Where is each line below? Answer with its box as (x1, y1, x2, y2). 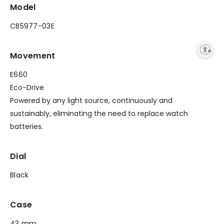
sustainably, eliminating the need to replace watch (10, 108, 188, 118)
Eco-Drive (10, 82, 44, 92)
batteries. (10, 121, 43, 131)
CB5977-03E (10, 20, 54, 31)
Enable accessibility (100, 44, 165, 54)
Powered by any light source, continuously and (10, 95, 172, 105)
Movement (10, 49, 55, 61)
